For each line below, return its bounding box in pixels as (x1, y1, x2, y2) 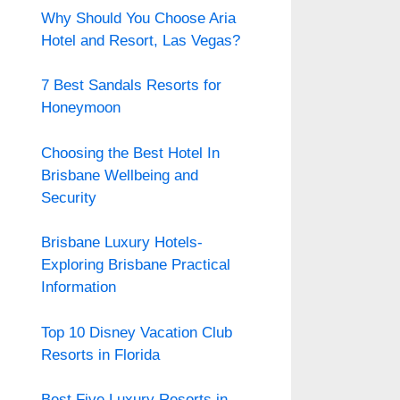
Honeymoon (41, 99, 121, 116)
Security (41, 188, 96, 206)
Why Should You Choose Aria (41, 9, 236, 27)
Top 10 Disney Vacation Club (41, 323, 232, 341)
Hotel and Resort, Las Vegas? (41, 31, 240, 49)
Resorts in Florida (41, 346, 160, 363)
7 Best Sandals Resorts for (41, 77, 221, 94)
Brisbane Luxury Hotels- (41, 234, 203, 251)
